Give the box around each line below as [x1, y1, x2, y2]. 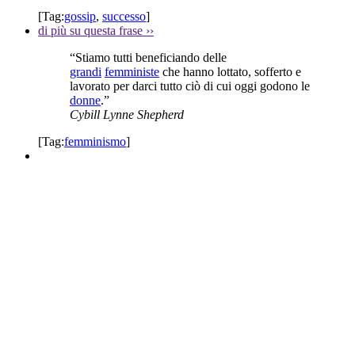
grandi [70, 64, 101, 78]
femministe [105, 64, 159, 78]
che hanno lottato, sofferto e [159, 64, 301, 78]
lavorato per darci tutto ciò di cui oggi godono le [70, 78, 310, 93]
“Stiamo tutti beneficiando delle [70, 50, 227, 64]
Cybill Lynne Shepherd [70, 107, 184, 121]
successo [102, 9, 146, 23]
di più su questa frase [38, 23, 146, 37]
